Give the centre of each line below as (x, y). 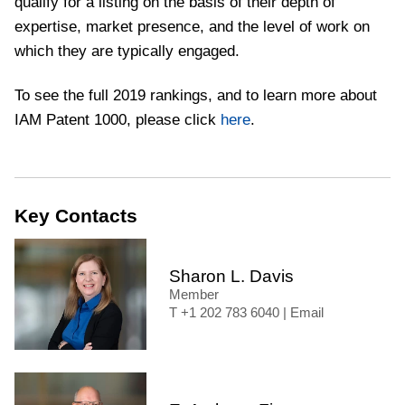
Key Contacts (76, 215)
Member (194, 294)
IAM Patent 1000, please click (118, 120)
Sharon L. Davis (231, 276)
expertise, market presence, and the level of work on (192, 27)
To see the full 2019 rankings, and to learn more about (196, 95)
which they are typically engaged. (127, 51)
